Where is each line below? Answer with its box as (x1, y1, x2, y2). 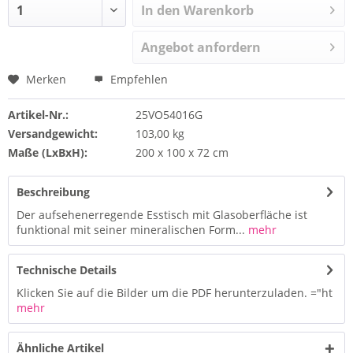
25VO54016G (135, 107, 203, 122)
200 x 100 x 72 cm (135, 145, 229, 160)
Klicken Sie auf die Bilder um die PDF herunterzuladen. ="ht (17, 285, 333, 300)
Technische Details (17, 262, 117, 277)
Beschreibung (17, 184, 90, 199)
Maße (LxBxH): (8, 145, 87, 160)
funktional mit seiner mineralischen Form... (17, 222, 245, 237)
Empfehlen (107, 72, 168, 87)
